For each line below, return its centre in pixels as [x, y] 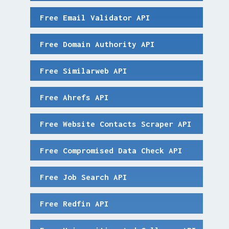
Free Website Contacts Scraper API [116, 123]
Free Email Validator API [95, 17]
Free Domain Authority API [97, 44]
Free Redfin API [74, 204]
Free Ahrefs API [74, 97]
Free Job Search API [83, 177]
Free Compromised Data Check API [111, 151]
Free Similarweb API [83, 70]
